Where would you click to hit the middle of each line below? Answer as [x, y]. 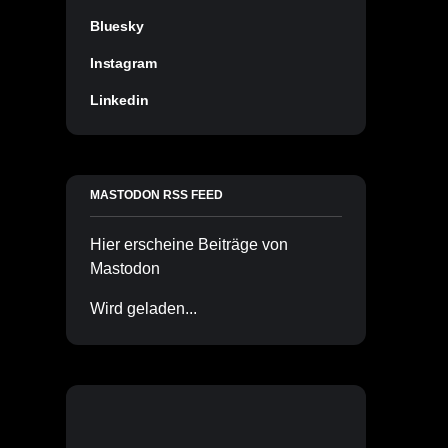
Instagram [123, 62]
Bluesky [117, 25]
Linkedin [119, 99]
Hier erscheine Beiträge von [189, 244]
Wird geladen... [143, 308]
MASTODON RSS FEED [156, 194]
